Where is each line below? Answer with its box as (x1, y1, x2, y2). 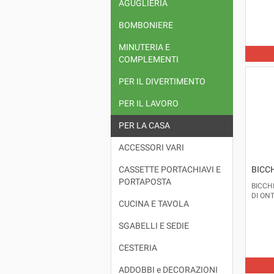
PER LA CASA (118, 120, 170, 131)
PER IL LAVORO (118, 98, 179, 109)
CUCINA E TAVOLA (118, 199, 189, 210)
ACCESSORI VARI (118, 143, 184, 154)
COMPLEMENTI (118, 54, 179, 65)
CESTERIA (118, 243, 157, 254)
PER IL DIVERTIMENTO (118, 76, 206, 87)
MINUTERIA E (118, 42, 170, 53)
